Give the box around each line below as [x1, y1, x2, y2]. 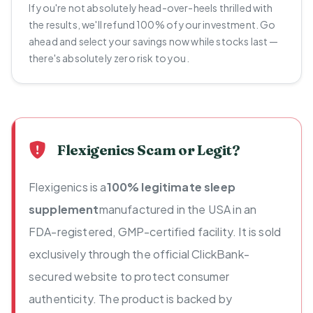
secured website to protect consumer [29, 268, 230, 284]
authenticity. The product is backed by [29, 291, 233, 306]
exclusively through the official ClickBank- [29, 246, 249, 261]
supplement [29, 201, 99, 217]
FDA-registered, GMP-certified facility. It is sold [29, 224, 282, 239]
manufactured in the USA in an [99, 201, 257, 217]
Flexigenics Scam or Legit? [57, 140, 240, 159]
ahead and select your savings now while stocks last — [29, 34, 279, 48]
